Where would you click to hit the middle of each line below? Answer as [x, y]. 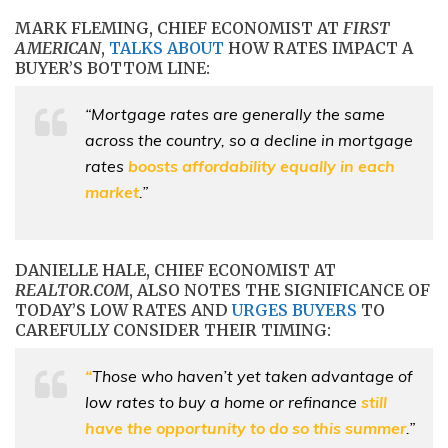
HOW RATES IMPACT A [318, 48]
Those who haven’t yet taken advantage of [252, 376]
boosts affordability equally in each [261, 166]
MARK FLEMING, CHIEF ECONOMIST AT [179, 28]
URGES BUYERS [294, 310]
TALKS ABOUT [166, 48]
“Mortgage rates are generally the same [235, 114]
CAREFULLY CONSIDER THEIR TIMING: [173, 330]
